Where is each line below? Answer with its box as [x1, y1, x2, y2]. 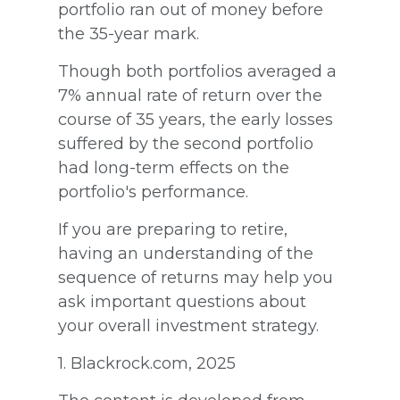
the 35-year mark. [58, 23, 199, 44]
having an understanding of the [58, 243, 313, 263]
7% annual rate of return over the [58, 85, 322, 105]
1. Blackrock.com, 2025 [58, 353, 236, 373]
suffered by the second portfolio [58, 133, 313, 154]
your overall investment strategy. [58, 315, 319, 336]
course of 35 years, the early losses [58, 109, 333, 129]
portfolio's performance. [58, 181, 248, 202]
